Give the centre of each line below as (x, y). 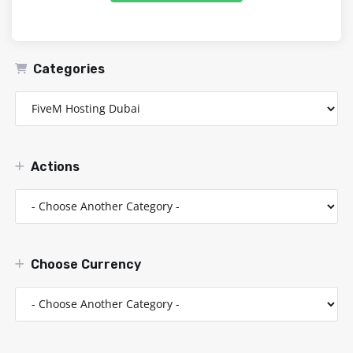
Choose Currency (83, 264)
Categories (66, 69)
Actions (52, 166)
